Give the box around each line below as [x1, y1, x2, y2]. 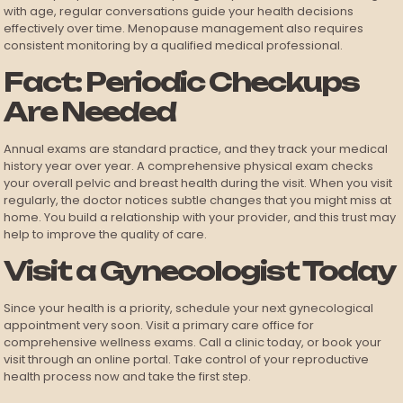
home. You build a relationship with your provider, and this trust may [4, 209, 397, 226]
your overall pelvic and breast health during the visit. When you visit [4, 175, 393, 192]
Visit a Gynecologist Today [4, 255, 397, 287]
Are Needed [4, 95, 176, 128]
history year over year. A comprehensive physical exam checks [4, 157, 374, 175]
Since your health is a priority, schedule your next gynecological [4, 300, 374, 317]
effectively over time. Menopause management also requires [4, 20, 364, 37]
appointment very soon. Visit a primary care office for [4, 317, 315, 334]
